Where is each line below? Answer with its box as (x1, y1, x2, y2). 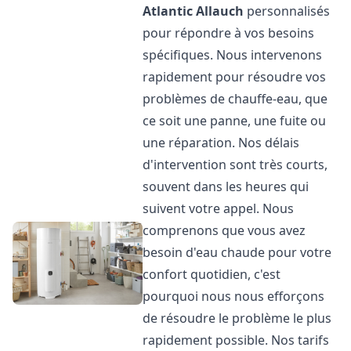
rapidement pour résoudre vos (143, 68, 327, 85)
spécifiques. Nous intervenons (143, 46, 323, 63)
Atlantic (143, 2, 194, 20)
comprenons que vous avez (143, 222, 306, 239)
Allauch (196, 2, 244, 20)
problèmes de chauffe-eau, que (143, 90, 328, 107)
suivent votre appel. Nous (143, 200, 295, 217)
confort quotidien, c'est (143, 266, 281, 283)
